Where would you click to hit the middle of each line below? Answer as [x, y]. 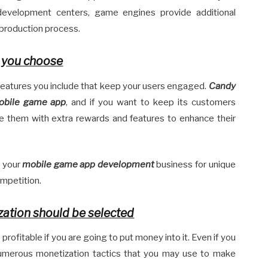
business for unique [195, 164]
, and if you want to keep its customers [151, 102]
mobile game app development [88, 164]
